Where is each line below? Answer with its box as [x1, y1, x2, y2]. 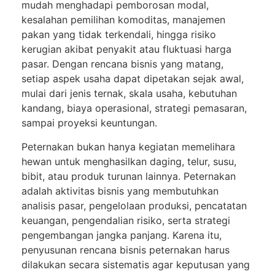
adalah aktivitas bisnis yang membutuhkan [21, 184, 219, 197]
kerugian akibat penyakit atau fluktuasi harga [21, 43, 231, 56]
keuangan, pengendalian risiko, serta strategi [21, 214, 230, 227]
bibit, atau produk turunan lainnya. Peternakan [21, 169, 236, 182]
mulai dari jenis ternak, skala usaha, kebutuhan [21, 87, 237, 100]
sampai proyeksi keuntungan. [21, 117, 157, 130]
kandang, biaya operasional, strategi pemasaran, [21, 102, 247, 115]
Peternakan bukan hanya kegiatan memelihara [21, 140, 235, 153]
